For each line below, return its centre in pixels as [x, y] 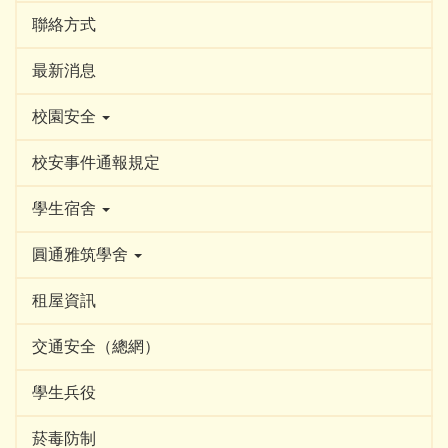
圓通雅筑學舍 [80, 254]
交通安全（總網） [96, 346]
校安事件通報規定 [96, 162]
